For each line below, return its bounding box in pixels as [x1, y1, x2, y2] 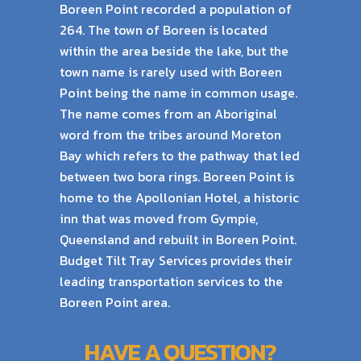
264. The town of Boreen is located [60, 20, 268, 39]
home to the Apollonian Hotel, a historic [60, 188, 299, 207]
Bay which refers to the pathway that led [60, 146, 300, 165]
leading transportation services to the [60, 272, 283, 291]
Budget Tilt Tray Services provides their [60, 251, 293, 270]
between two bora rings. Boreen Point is [60, 167, 294, 186]
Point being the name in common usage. [60, 83, 297, 102]
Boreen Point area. [60, 293, 170, 312]
